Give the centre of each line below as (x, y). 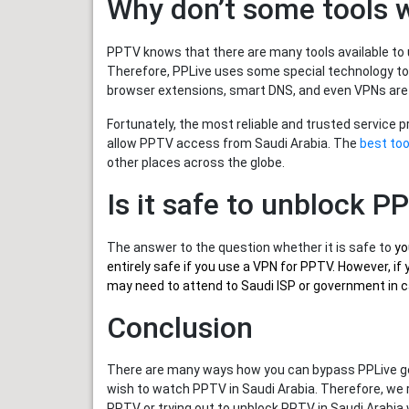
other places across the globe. (196, 162)
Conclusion (180, 327)
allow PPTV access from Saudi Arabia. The (233, 143)
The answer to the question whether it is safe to (251, 247)
